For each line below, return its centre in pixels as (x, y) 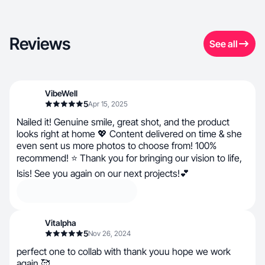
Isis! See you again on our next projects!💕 (103, 173)
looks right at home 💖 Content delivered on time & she (129, 134)
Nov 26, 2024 (109, 233)
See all (224, 44)
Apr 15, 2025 (108, 104)
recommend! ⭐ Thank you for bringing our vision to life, (129, 158)
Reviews (40, 44)
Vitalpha (61, 223)
